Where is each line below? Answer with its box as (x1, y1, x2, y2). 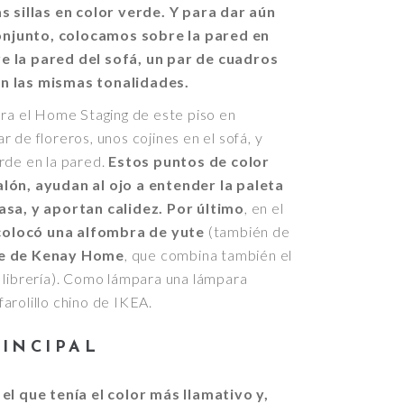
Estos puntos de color (108, 151, 271, 170)
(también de (205, 222, 290, 240)
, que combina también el (124, 245, 293, 263)
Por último (167, 198, 245, 216)
